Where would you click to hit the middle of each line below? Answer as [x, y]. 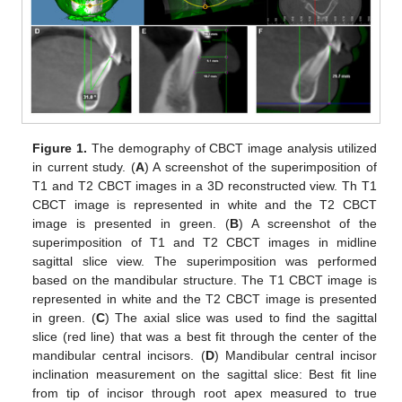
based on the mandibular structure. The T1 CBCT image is [205, 280]
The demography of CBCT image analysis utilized [232, 149]
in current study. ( [84, 167]
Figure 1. [60, 149]
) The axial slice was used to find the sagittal [240, 318]
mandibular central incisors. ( [119, 356]
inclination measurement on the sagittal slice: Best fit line [205, 375]
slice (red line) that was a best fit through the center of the [205, 337]
